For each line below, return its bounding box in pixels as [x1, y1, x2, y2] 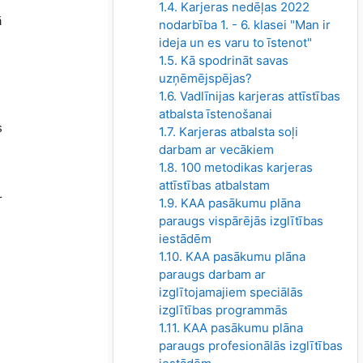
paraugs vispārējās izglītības [159, 213, 324, 229]
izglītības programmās [159, 302, 288, 318]
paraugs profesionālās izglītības [159, 338, 344, 354]
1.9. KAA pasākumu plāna [159, 195, 301, 211]
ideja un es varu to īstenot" [159, 35, 313, 51]
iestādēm [159, 231, 212, 247]
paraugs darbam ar [159, 267, 267, 283]
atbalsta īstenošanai [159, 106, 273, 122]
